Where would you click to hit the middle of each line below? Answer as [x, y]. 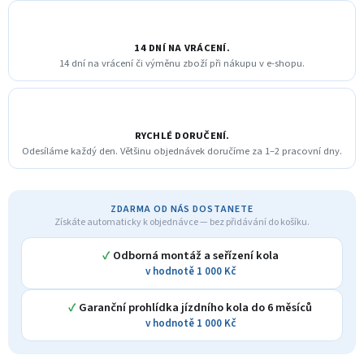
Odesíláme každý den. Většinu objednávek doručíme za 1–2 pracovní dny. [182, 151]
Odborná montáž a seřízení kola [195, 255]
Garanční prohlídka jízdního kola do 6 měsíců [195, 307]
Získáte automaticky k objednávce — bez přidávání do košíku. [182, 222]
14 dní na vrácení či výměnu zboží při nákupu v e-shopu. [182, 63]
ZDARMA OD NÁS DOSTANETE [182, 209]
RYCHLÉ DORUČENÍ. [182, 135]
